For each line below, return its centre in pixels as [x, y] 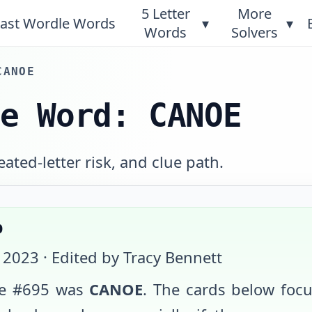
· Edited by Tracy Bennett [131, 257]
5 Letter [165, 14]
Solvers [255, 32]
